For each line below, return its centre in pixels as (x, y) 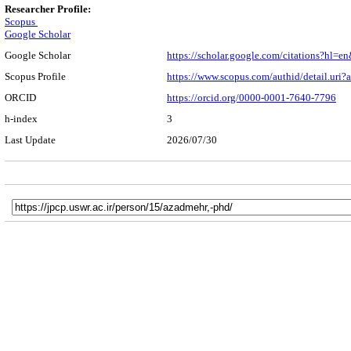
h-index (21, 119)
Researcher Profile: (48, 9)
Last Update (30, 140)
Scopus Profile (35, 76)
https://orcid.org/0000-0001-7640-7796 (251, 98)
